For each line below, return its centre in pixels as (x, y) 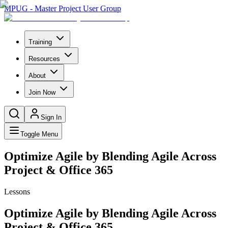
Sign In (51, 117)
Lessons (17, 191)
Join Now (42, 92)
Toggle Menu (39, 134)
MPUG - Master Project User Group (63, 8)
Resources (44, 59)
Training (40, 42)
